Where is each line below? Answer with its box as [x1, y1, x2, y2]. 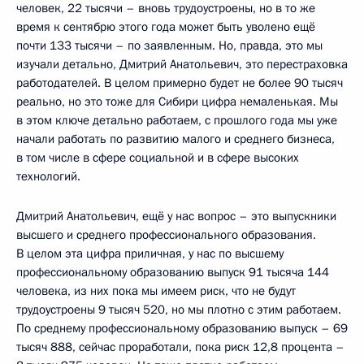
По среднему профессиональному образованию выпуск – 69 [16, 319, 348, 336]
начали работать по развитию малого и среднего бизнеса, [16, 130, 335, 147]
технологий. [16, 167, 80, 184]
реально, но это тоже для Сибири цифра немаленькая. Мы [16, 93, 338, 110]
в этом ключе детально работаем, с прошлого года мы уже [16, 111, 337, 128]
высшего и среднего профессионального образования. [16, 226, 316, 243]
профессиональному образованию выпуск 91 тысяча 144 [16, 263, 329, 280]
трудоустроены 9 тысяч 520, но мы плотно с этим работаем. [16, 301, 341, 318]
